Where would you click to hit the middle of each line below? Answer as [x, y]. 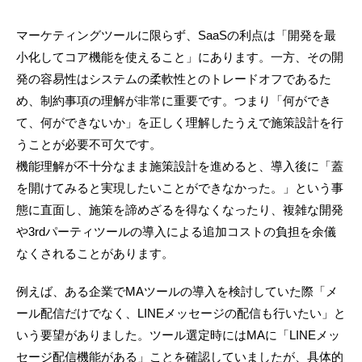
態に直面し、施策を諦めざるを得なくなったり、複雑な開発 [180, 210]
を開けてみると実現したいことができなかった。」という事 [180, 188]
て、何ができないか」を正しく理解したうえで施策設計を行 [180, 123]
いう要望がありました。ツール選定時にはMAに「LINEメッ [178, 335]
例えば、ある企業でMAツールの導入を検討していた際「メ [177, 292]
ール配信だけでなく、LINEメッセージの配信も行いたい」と [181, 314]
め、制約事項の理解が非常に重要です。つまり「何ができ [174, 101]
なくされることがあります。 [95, 254]
